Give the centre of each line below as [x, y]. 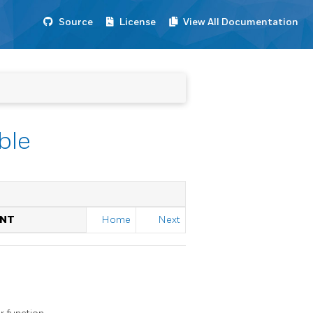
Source [76, 22]
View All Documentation [241, 22]
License [138, 22]
